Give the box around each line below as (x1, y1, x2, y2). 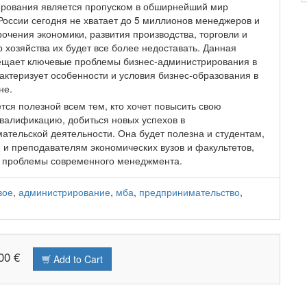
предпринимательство (138, 185, 240, 199)
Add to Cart (50, 252, 103, 267)
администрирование (18, 185, 110, 199)
